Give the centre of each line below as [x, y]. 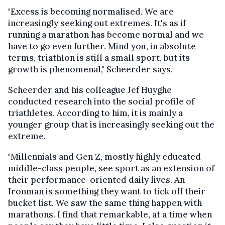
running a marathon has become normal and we [106, 34]
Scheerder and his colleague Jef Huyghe [90, 90]
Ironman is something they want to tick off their [107, 191]
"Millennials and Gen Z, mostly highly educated [104, 156]
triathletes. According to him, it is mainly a [95, 113]
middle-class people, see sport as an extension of [111, 168]
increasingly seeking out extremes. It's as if [97, 23]
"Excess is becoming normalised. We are [91, 11]
